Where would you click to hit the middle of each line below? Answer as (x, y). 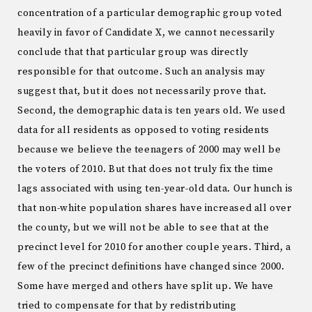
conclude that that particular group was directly (133, 52)
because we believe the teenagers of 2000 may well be (149, 149)
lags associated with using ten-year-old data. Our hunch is (155, 188)
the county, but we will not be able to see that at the (143, 227)
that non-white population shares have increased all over (155, 208)
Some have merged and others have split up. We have (146, 286)
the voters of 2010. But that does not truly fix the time (146, 169)
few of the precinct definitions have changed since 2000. (151, 266)
